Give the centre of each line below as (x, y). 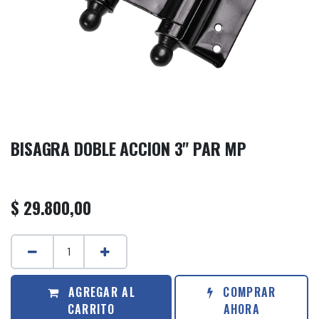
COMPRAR (248, 292)
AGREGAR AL (100, 292)
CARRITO (91, 309)
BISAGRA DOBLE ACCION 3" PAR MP (129, 148)
